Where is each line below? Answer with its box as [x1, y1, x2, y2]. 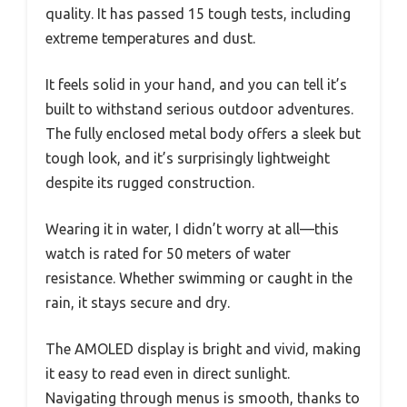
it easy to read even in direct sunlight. [45, 364, 290, 382]
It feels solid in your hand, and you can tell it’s [45, 75, 347, 93]
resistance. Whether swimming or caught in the [45, 269, 352, 286]
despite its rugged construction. [45, 174, 254, 191]
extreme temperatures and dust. [45, 29, 255, 46]
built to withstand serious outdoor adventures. [45, 100, 353, 117]
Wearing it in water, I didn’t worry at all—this [45, 220, 339, 237]
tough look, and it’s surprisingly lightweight [45, 149, 330, 166]
